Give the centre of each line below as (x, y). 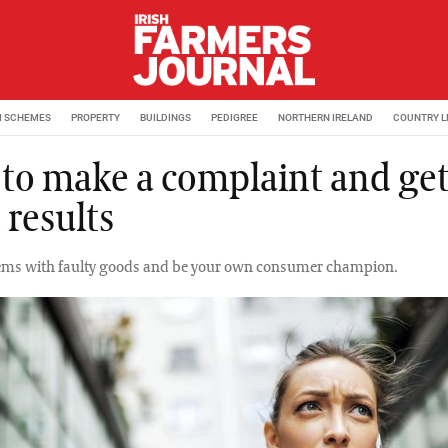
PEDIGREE (234, 117)
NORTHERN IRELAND (325, 117)
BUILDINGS (165, 117)
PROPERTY (95, 117)
